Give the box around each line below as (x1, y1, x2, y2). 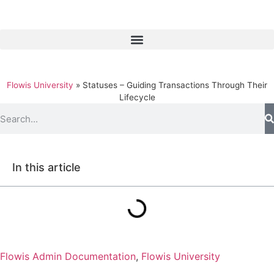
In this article (12, 161, 81, 174)
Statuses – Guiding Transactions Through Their (83, 80, 267, 90)
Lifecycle (119, 92, 155, 102)
